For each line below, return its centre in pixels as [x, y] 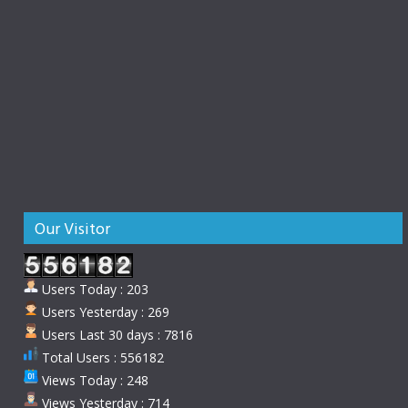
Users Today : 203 [93, 290]
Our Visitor [72, 229]
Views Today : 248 [93, 381]
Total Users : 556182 [101, 358]
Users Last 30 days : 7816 [116, 335]
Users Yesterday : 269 [104, 312]
